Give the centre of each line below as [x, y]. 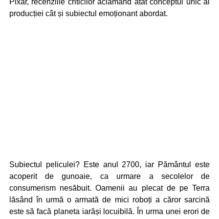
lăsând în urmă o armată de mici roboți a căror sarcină [109, 200]
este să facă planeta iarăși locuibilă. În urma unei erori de [109, 212]
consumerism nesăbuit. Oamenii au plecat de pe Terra [109, 188]
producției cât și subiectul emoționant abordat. [88, 14]
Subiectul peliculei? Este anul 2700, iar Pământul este [109, 165]
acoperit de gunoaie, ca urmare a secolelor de [109, 176]
